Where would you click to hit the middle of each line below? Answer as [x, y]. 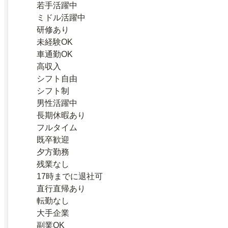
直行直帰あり [61, 188]
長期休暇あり [61, 115]
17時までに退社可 [70, 176]
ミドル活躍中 [61, 17]
